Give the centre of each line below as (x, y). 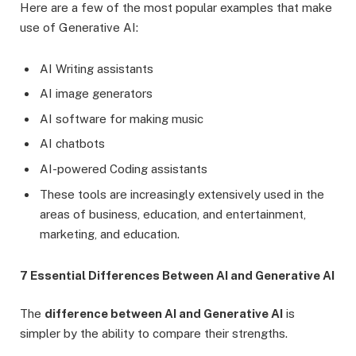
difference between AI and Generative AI (164, 313)
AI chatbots (72, 144)
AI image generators (96, 94)
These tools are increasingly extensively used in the (182, 194)
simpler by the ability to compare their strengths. (154, 333)
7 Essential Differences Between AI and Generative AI (177, 275)
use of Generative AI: (79, 27)
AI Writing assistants (97, 68)
